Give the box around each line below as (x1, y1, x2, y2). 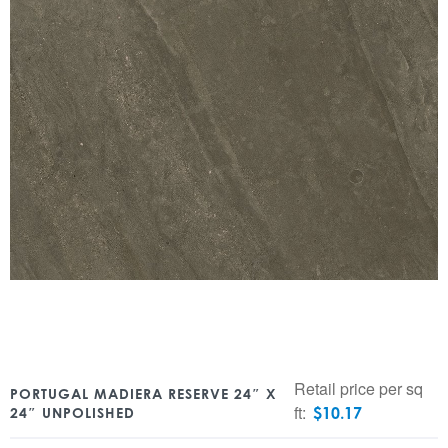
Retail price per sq (294, 377, 424, 400)
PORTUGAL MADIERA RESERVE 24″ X (10, 385, 277, 402)
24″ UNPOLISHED (10, 404, 135, 421)
